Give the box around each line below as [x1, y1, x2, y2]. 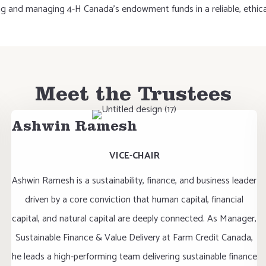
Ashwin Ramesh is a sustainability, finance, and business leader [12, 173, 257, 189]
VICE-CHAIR [109, 148, 160, 164]
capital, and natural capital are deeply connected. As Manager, [12, 211, 257, 227]
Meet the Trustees [34, 87, 232, 107]
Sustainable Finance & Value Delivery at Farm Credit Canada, [15, 230, 254, 246]
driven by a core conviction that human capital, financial [25, 192, 244, 208]
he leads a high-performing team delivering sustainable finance [11, 249, 257, 265]
